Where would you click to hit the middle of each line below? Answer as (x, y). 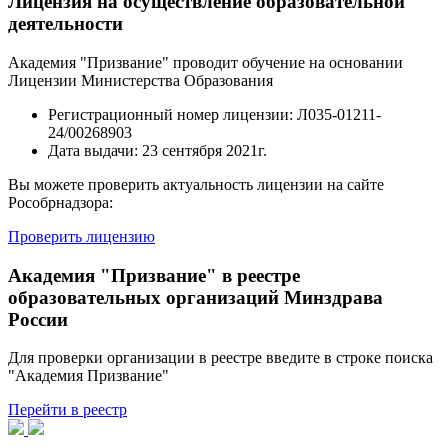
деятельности (65, 24)
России (38, 319)
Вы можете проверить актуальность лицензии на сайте (196, 184)
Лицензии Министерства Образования (140, 80)
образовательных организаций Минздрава (195, 297)
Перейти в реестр (67, 410)
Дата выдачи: (95, 150)
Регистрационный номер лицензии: (172, 114)
